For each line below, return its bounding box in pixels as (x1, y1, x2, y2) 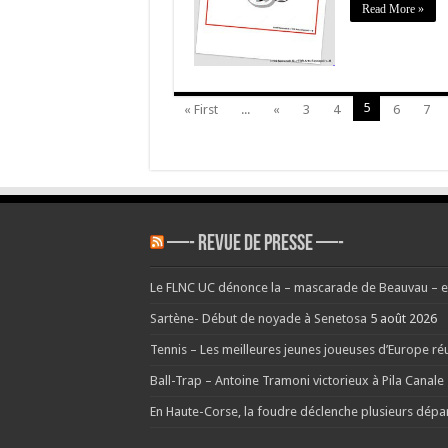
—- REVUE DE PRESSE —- (166, 232, 344, 256)
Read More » (362, 2, 425, 17)
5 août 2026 (369, 310, 437, 326)
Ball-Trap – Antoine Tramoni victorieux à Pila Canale (149, 372, 444, 388)
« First (183, 101, 218, 117)
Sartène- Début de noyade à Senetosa (149, 310, 367, 326)
